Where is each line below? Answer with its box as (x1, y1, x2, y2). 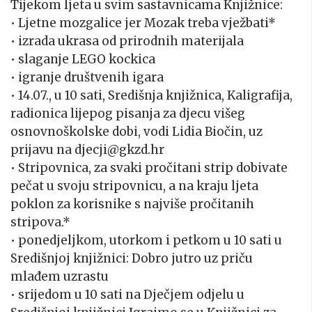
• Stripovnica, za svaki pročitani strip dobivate (10, 160, 288, 176)
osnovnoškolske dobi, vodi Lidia (10, 124, 205, 140)
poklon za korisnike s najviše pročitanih (10, 196, 254, 212)
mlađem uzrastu (10, 269, 109, 285)
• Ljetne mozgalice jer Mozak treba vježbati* (10, 15, 276, 31)
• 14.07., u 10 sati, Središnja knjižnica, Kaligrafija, (10, 88, 292, 104)
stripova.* (10, 214, 70, 231)
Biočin (205, 124, 243, 140)
